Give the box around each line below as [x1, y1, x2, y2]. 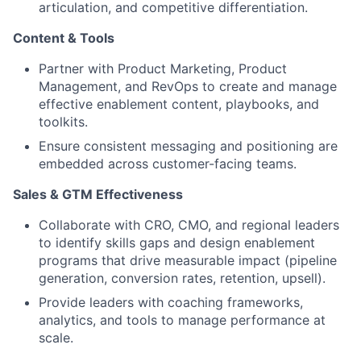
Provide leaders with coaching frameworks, [39, 293, 303, 310]
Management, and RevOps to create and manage [39, 77, 337, 94]
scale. [39, 329, 73, 346]
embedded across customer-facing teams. [39, 155, 297, 172]
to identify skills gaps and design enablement [39, 234, 315, 251]
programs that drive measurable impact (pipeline [39, 251, 337, 268]
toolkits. [39, 113, 88, 130]
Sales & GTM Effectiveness [13, 185, 183, 202]
